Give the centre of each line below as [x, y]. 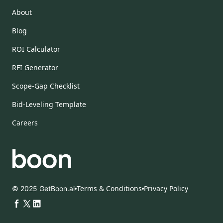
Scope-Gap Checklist [46, 86]
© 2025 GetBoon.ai [43, 189]
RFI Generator [35, 67]
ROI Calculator [36, 49]
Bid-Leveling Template [49, 104]
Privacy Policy [166, 189]
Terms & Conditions [109, 189]
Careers [25, 122]
